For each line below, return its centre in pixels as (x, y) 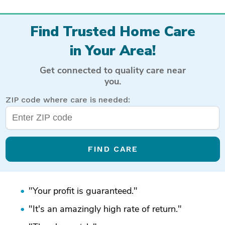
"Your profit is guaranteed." (83, 191)
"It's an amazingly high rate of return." (105, 209)
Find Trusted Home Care (113, 32)
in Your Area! (113, 51)
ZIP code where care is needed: (68, 99)
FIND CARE (113, 149)
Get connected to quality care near (113, 70)
